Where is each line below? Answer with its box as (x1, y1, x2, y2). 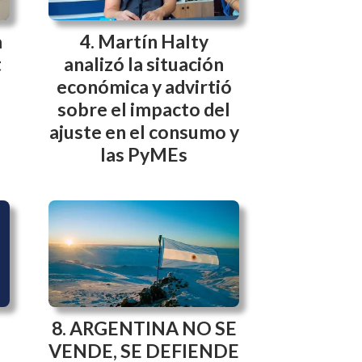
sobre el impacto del (57, 97, 230, 120)
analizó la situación (64, 52, 224, 75)
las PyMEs (100, 142, 187, 166)
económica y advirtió (56, 74, 232, 98)
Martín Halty (97, 29, 208, 53)
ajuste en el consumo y (48, 120, 239, 143)
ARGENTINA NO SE (69, 316, 237, 339)
